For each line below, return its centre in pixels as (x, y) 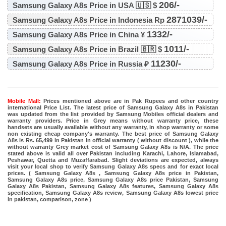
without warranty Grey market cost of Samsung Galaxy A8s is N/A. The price (113, 147)
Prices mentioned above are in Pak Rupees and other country (130, 101)
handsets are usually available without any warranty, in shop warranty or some (113, 127)
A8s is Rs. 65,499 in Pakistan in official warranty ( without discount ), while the (113, 140)
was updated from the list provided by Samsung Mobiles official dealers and (113, 114)
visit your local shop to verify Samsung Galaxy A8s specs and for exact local (113, 166)
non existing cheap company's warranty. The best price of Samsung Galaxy (113, 133)
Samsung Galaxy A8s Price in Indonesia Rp (89, 20)
